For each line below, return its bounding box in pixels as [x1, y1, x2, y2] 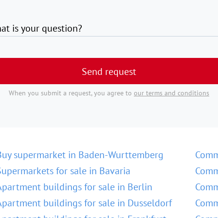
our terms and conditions [134, 89, 209, 97]
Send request [82, 65, 136, 78]
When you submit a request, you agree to [9, 89, 134, 97]
